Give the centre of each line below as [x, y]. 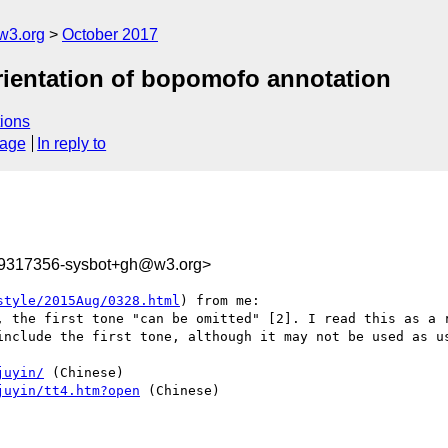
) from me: [220, 300]
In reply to [72, 144]
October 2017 [110, 34]
